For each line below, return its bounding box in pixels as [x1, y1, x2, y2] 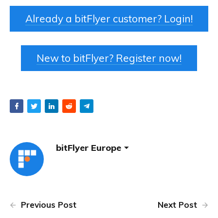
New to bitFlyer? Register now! [36, 51, 182, 64]
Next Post [158, 199, 200, 210]
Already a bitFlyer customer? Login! [25, 12, 193, 25]
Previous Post [18, 199, 76, 210]
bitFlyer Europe [56, 142, 121, 154]
